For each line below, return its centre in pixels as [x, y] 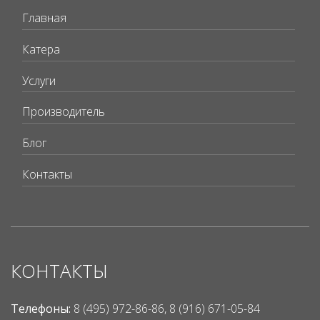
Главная [44, 18]
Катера [41, 49]
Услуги [39, 80]
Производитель [64, 112]
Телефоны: [42, 308]
